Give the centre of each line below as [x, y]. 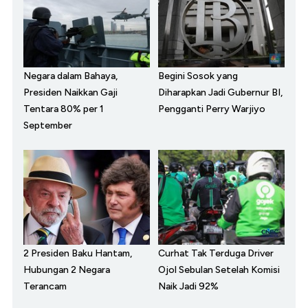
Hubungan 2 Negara [67, 270]
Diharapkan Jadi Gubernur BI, [220, 93]
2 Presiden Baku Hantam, [78, 254]
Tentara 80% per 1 [64, 109]
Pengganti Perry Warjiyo [212, 109]
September [48, 126]
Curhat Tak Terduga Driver [216, 254]
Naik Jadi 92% [188, 287]
